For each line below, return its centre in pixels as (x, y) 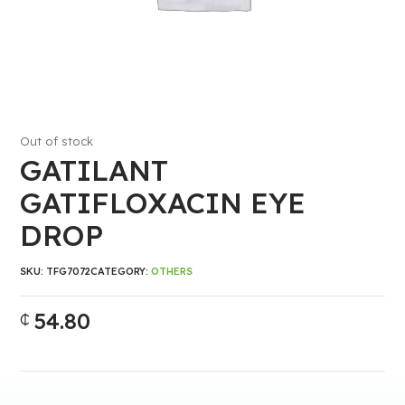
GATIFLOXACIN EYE (163, 202)
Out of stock (57, 141)
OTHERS (172, 271)
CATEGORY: (121, 271)
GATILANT (94, 170)
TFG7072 (69, 271)
